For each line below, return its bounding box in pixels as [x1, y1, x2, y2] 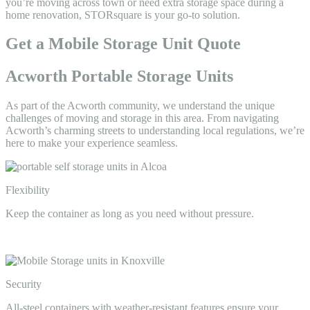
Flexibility [6, 184, 50, 197]
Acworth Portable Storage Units [6, 67, 233, 86]
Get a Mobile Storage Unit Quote [6, 35, 241, 53]
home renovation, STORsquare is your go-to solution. [6, 8, 240, 21]
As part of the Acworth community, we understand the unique [6, 100, 275, 112]
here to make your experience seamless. [6, 137, 178, 149]
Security [6, 278, 42, 291]
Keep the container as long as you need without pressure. [6, 208, 254, 220]
